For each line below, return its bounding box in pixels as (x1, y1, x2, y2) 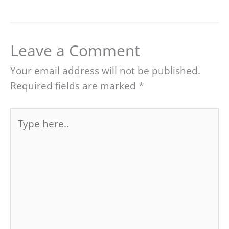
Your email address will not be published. (10, 64, 200, 78)
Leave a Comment (10, 40, 140, 61)
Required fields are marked (10, 79, 139, 93)
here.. (10, 124, 36, 138)
